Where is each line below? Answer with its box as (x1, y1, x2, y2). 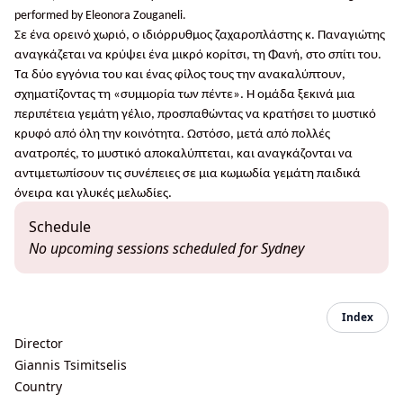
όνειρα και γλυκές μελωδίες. (14, 187, 172, 201)
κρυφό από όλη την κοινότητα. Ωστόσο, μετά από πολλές (14, 128, 330, 141)
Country (14, 378, 62, 395)
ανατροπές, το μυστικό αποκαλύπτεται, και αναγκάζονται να (14, 148, 353, 161)
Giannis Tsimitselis (14, 356, 127, 373)
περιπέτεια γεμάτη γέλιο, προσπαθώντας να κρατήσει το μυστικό (14, 108, 376, 121)
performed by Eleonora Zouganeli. (14, 9, 186, 22)
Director (14, 335, 63, 352)
